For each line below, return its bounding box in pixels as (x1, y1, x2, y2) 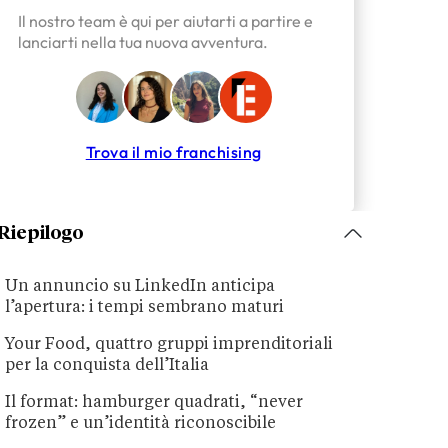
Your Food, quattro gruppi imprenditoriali (5, 337, 334, 354)
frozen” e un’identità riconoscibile (5, 416, 277, 433)
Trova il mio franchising (85, 141, 262, 162)
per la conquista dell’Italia (5, 358, 210, 375)
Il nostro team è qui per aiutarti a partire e (17, 11, 313, 32)
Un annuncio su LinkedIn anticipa (5, 279, 276, 296)
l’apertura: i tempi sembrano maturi (5, 300, 285, 317)
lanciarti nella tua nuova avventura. (17, 32, 268, 53)
